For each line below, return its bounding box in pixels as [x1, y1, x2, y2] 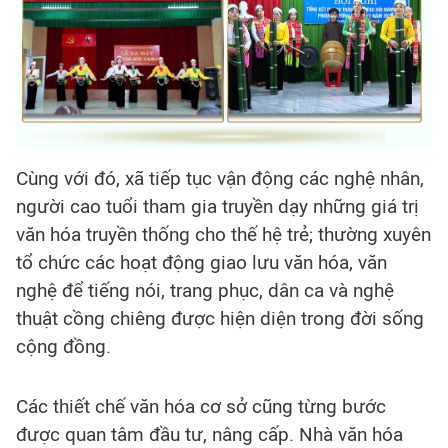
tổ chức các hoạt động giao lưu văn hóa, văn [16, 251, 387, 275]
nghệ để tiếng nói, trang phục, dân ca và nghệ [16, 279, 394, 303]
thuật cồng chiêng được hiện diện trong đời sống [16, 307, 424, 331]
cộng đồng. [16, 335, 111, 359]
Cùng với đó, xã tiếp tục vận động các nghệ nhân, [16, 167, 424, 191]
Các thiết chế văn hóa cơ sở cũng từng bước [16, 395, 386, 419]
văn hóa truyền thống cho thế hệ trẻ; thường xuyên [16, 223, 431, 247]
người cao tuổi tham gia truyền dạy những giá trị [16, 195, 419, 219]
